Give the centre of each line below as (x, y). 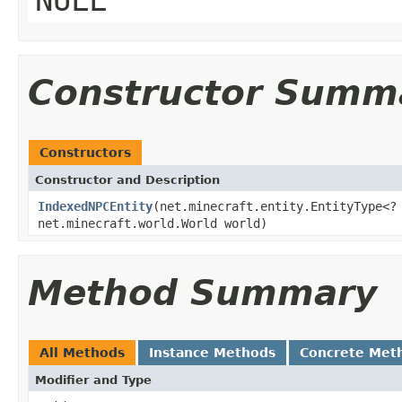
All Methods (82, 352)
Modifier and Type (93, 380)
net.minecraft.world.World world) (153, 223)
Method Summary (202, 293)
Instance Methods (212, 352)
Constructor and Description (127, 179)
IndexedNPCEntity (95, 206)
